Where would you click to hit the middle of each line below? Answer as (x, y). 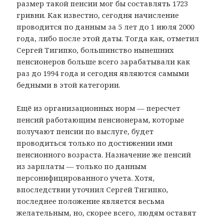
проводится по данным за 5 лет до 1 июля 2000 (106, 26)
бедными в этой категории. (69, 85)
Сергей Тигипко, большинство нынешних (95, 50)
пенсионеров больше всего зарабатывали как (103, 61)
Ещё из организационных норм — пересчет (99, 108)
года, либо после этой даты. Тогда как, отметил (108, 38)
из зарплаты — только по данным (82, 166)
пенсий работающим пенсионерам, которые (101, 119)
